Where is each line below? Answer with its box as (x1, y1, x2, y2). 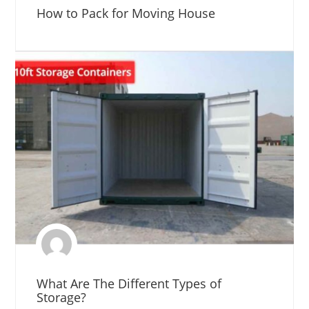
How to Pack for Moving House (37, 4, 216, 21)
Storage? (37, 289, 87, 306)
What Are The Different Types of (37, 275, 222, 292)
